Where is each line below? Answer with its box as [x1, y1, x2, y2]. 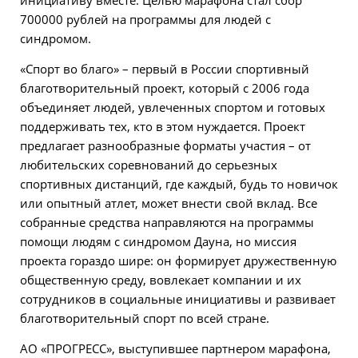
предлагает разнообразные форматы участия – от [20, 137, 311, 153]
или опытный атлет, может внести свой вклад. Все [20, 194, 317, 211]
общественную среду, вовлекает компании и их [20, 271, 301, 288]
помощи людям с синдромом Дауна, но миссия [20, 233, 296, 249]
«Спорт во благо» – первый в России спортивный [20, 60, 309, 77]
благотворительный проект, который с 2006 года [20, 79, 309, 96]
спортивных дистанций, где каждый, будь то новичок [20, 175, 338, 192]
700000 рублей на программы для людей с [20, 10, 271, 27]
